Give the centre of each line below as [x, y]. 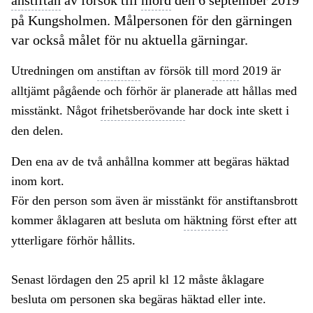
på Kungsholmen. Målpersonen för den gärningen [152, 21]
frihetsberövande [143, 111]
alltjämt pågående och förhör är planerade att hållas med [154, 91]
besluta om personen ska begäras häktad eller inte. [139, 299]
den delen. [37, 131]
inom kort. [38, 181]
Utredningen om [54, 71]
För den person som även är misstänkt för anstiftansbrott [154, 201]
